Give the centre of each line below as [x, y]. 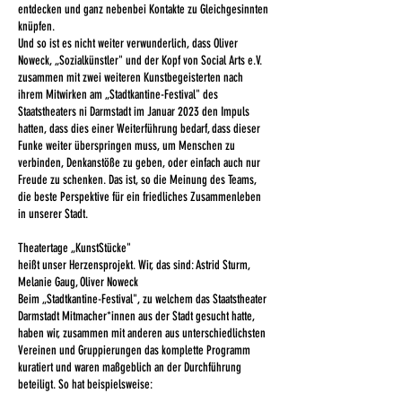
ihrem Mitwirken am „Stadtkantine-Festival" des [118, 95]
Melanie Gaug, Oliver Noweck [78, 282]
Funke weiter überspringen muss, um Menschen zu [127, 146]
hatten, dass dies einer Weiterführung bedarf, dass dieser [139, 129]
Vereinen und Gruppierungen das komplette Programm [134, 350]
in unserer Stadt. [53, 214]
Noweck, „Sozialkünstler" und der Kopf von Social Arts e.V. [140, 61]
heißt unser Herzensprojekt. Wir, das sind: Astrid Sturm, [134, 265]
